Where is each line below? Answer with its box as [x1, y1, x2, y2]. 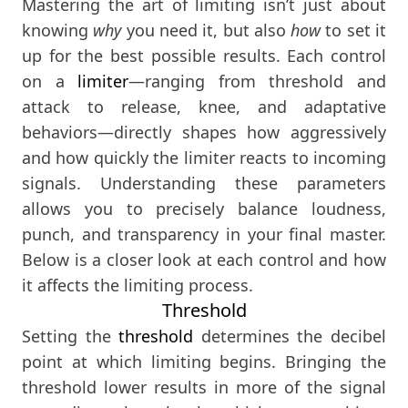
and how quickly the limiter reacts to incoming [22, 147, 386, 169]
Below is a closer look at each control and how [22, 249, 386, 271]
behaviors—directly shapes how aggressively [22, 121, 386, 144]
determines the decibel [193, 325, 387, 348]
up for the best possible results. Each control [22, 45, 386, 67]
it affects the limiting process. [22, 274, 253, 297]
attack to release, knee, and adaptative [22, 96, 386, 118]
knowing [22, 19, 94, 42]
